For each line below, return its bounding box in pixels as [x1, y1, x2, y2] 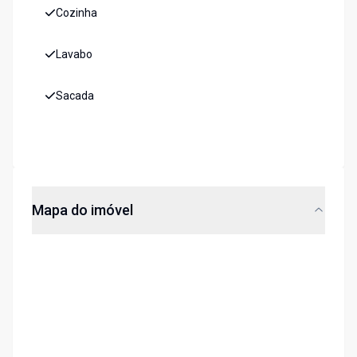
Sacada [56, 89, 94, 103]
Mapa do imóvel [32, 202, 133, 219]
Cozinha [56, 6, 97, 20]
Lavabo [56, 48, 92, 61]
